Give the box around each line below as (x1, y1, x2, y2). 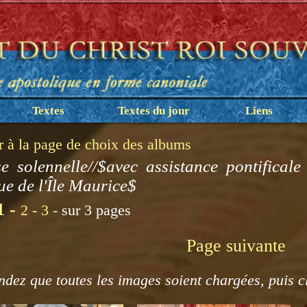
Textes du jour (117, 104, 190, 117)
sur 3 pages (62, 201, 131, 219)
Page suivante (186, 235, 286, 256)
